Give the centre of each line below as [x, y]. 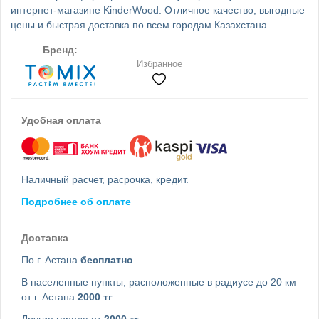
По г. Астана [51, 260]
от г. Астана [49, 297]
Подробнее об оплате [76, 202]
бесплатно [107, 260]
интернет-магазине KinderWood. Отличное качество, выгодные [158, 10]
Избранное [159, 63]
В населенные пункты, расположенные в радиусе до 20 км [159, 282]
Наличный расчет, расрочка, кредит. [105, 179]
